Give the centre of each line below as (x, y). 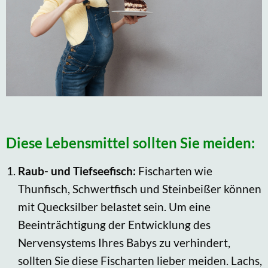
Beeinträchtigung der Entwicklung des (114, 224)
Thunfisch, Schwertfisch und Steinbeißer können (140, 188)
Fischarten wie (175, 170)
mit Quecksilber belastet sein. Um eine (114, 206)
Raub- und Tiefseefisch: (78, 170)
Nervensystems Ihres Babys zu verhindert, (124, 242)
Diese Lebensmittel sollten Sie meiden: (130, 142)
